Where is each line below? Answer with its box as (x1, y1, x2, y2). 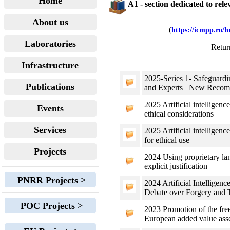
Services (34, 125, 67, 135)
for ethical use (144, 136, 190, 144)
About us (32, 17, 68, 27)
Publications (26, 82, 75, 92)
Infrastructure (22, 60, 79, 70)
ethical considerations (144, 109, 214, 118)
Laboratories (25, 39, 76, 49)
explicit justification (144, 162, 208, 170)
